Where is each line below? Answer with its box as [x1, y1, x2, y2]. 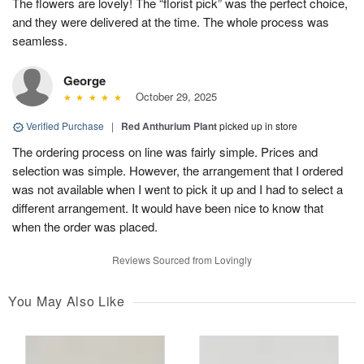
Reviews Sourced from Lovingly [112, 253, 252, 267]
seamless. [12, 32, 67, 50]
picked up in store [219, 119, 297, 133]
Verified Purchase [24, 119, 106, 133]
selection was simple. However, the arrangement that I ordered [12, 162, 343, 180]
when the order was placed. [12, 218, 158, 236]
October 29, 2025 [128, 89, 217, 105]
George [63, 71, 106, 90]
